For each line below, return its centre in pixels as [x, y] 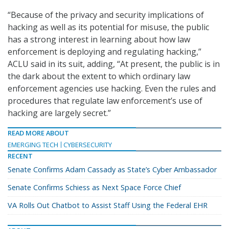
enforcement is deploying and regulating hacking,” [105, 52]
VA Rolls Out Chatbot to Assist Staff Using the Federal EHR [108, 205]
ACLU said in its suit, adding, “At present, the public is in [114, 64]
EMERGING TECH [33, 145]
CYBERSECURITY [88, 145]
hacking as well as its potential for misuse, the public [108, 27]
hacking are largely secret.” [59, 113]
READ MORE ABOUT [38, 133]
